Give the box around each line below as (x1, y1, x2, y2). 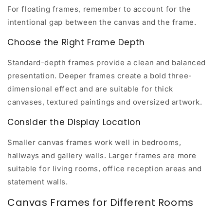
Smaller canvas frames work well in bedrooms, (7, 137, 182, 147)
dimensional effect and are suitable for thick (7, 84, 174, 93)
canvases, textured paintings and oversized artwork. (7, 97, 202, 107)
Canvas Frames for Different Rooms (7, 196, 194, 210)
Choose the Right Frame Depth (7, 36, 145, 48)
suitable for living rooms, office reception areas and (7, 163, 202, 173)
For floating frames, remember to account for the (7, 4, 191, 14)
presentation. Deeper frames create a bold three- (7, 71, 192, 80)
